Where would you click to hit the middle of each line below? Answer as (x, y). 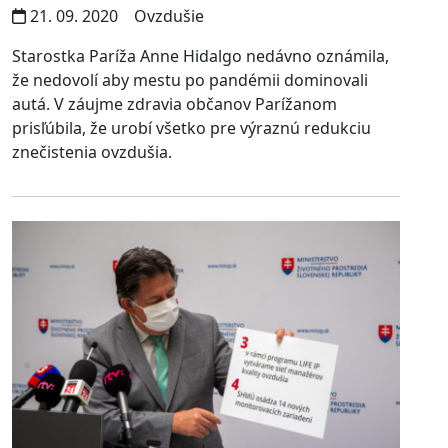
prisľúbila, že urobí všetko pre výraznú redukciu (191, 128)
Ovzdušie (167, 16)
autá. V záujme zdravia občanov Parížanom (174, 104)
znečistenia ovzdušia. (92, 152)
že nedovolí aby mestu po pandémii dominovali (190, 80)
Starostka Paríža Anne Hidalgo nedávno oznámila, (200, 56)
